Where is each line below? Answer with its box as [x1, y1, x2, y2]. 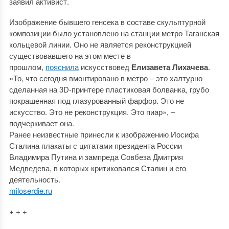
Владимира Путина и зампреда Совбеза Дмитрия [9, 151, 183, 162]
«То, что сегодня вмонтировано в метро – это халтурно [9, 72, 202, 83]
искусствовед [78, 61, 131, 72]
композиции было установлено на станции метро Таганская [9, 27, 219, 38]
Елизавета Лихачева [131, 61, 208, 73]
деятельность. [9, 173, 60, 185]
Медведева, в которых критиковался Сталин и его [9, 162, 186, 173]
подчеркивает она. [9, 117, 74, 128]
